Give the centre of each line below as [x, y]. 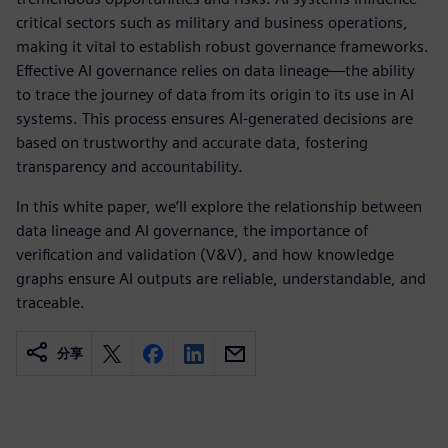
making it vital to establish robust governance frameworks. [222, 46]
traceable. [50, 302]
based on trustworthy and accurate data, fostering [192, 142]
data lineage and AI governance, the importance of [192, 230]
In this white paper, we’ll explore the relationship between [219, 206]
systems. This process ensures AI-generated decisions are [214, 118]
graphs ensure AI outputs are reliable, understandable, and [221, 278]
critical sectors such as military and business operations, [212, 22]
